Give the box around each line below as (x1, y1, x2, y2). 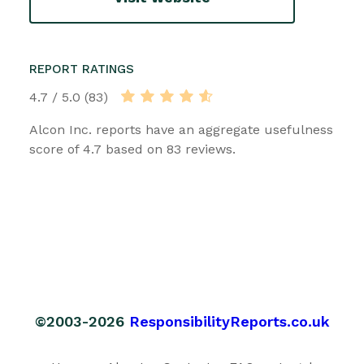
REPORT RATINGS (29, 61, 134, 76)
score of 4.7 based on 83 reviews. (29, 141, 236, 157)
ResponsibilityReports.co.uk (128, 312, 330, 330)
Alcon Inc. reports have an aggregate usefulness (29, 121, 333, 137)
